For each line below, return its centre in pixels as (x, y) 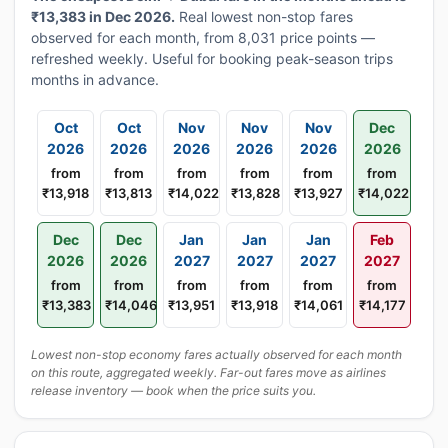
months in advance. (95, 79)
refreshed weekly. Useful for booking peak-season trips (212, 58)
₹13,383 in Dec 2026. (103, 16)
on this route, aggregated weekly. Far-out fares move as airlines (208, 372)
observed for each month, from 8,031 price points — (203, 37)
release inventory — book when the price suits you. (173, 390)
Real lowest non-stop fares (264, 16)
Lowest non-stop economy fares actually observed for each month (216, 354)
